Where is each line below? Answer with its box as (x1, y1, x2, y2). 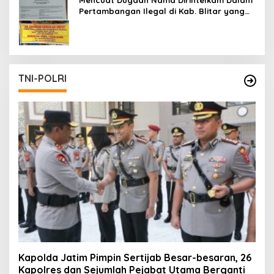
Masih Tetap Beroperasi (79, 17, 176, 27)
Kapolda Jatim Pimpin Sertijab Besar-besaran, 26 (18, 251, 251, 264)
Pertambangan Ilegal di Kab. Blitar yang (79, 6, 245, 16)
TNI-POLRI (18, 72, 67, 84)
